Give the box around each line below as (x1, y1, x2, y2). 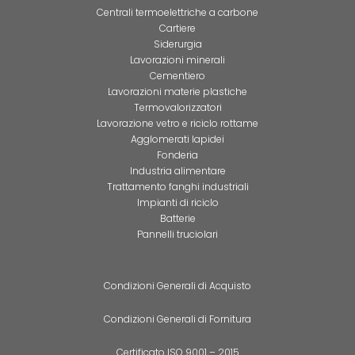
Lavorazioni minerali (130, 53, 225, 67)
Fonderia (157, 148, 198, 162)
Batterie (159, 212, 196, 225)
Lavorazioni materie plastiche (108, 85, 247, 98)
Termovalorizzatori (133, 101, 222, 114)
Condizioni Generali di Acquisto (104, 279, 251, 292)
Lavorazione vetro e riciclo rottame (97, 116, 258, 130)
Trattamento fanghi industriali (106, 180, 249, 193)
